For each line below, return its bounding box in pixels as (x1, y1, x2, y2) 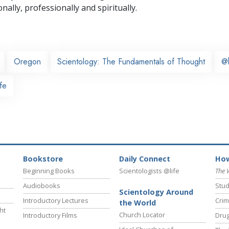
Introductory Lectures (23, 196, 88, 205)
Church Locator (119, 210, 165, 220)
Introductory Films (23, 211, 77, 220)
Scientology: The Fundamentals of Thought (57, 55, 205, 67)
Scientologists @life (119, 166, 179, 176)
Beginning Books (23, 166, 75, 176)
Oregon (14, 55, 41, 67)
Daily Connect (119, 154, 170, 164)
